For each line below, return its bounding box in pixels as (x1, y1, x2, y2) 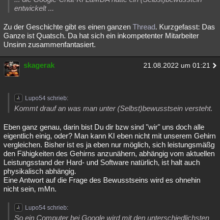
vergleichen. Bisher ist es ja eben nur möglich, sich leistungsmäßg (3, 140, 215, 149)
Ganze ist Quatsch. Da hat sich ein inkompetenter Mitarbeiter (3, 31, 199, 40)
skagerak (24, 61, 55, 69)
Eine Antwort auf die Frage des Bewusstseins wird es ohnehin (3, 176, 200, 184)
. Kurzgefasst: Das (155, 23, 215, 31)
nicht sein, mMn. (3, 185, 56, 193)
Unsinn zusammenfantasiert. (3, 40, 96, 49)
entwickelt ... (14, 4, 54, 12)
